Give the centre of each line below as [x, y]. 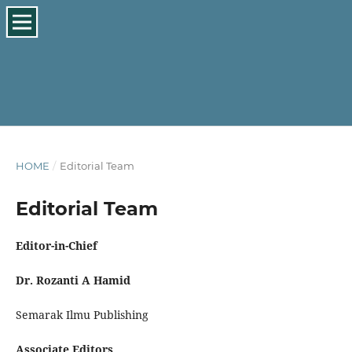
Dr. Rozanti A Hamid [74, 280]
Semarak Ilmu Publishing [83, 315]
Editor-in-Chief [56, 246]
